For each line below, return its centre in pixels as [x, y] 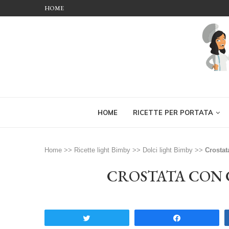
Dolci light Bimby [168, 150]
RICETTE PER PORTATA [173, 112]
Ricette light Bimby [102, 150]
